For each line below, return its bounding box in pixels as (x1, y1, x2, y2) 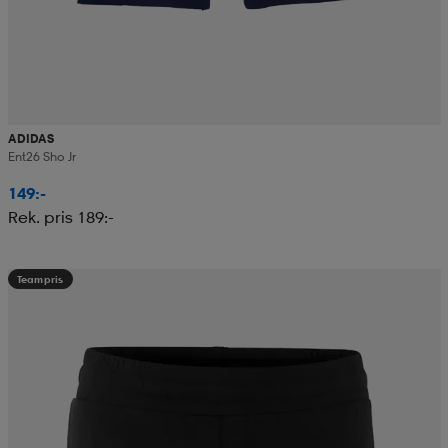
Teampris (16, 273, 64, 286)
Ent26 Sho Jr (7, 149, 76, 165)
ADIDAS (7, 131, 54, 147)
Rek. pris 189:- (7, 207, 114, 228)
